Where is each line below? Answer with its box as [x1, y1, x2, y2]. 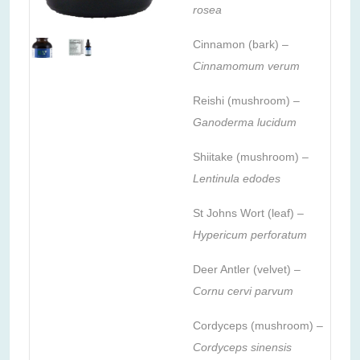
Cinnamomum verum [193, 59, 300, 72]
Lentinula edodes [193, 171, 280, 185]
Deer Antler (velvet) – [193, 262, 301, 276]
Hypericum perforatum [193, 227, 307, 241]
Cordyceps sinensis [193, 340, 292, 354]
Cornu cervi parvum [193, 284, 293, 297]
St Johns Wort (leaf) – [193, 206, 304, 219]
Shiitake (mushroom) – [193, 149, 309, 163]
